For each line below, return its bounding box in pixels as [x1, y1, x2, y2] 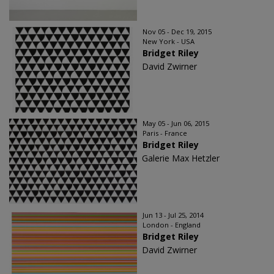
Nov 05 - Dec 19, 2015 [143, 26, 212, 36]
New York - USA [143, 36, 194, 46]
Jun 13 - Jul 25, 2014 [143, 210, 204, 220]
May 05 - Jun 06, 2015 [143, 118, 209, 128]
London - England [143, 220, 201, 229]
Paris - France [143, 128, 187, 138]
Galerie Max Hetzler [142, 152, 220, 164]
